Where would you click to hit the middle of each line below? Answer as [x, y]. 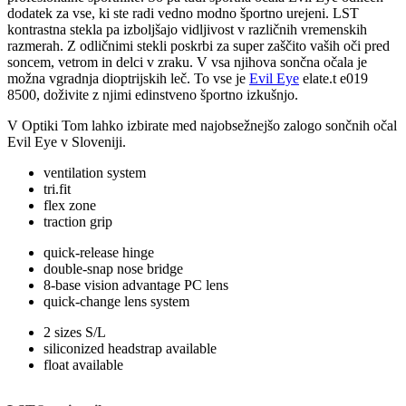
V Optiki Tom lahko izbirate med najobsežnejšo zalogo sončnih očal [202, 125]
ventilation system [95, 172]
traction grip [78, 221]
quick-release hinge [99, 252]
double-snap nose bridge [113, 268]
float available [83, 364]
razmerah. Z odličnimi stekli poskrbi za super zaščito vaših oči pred [198, 45]
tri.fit [57, 188]
